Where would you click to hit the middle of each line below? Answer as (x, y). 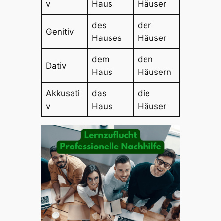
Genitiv (60, 32)
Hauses (107, 38)
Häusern (155, 72)
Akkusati (63, 93)
